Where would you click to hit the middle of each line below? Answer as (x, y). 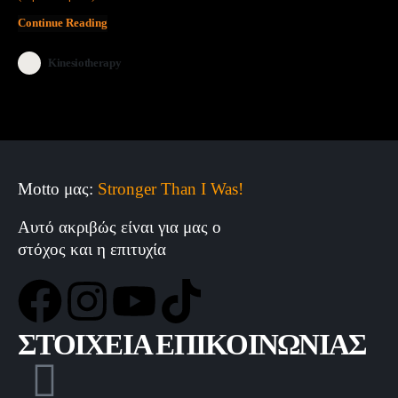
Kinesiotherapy (85, 62)
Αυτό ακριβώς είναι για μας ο (119, 227)
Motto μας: (56, 188)
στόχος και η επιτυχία (92, 250)
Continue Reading (63, 22)
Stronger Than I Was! (171, 188)
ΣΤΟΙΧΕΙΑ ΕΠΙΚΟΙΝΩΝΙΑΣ (192, 344)
